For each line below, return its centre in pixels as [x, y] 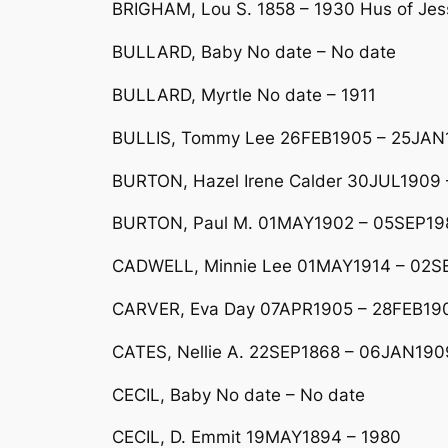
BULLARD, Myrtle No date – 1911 [244, 95]
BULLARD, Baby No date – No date [254, 52]
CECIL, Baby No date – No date [238, 394]
